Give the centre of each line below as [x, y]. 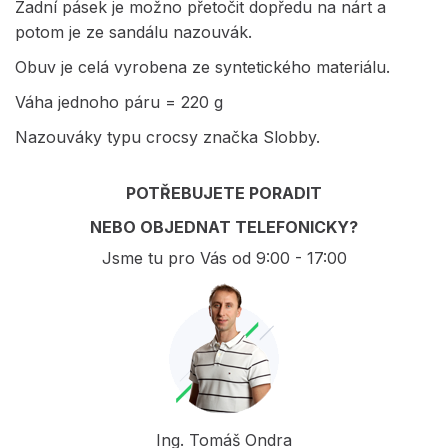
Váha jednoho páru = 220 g [119, 101]
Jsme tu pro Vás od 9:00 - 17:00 [224, 257]
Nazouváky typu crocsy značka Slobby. [167, 136]
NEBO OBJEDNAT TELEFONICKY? [224, 226]
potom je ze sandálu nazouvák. [133, 31]
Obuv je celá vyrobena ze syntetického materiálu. [202, 66]
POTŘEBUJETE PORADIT [224, 192]
